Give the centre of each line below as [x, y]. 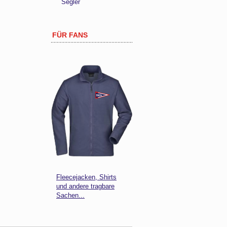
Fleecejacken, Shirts [86, 177]
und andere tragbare [85, 186]
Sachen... [70, 196]
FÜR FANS [70, 35]
